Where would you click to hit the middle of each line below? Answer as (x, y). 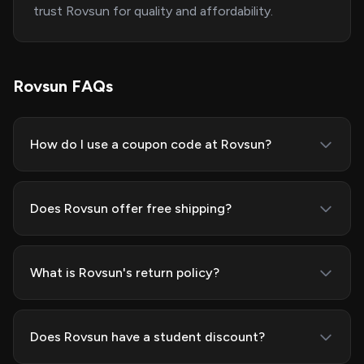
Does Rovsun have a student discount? (147, 337)
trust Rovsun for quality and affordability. (153, 11)
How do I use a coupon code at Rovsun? (151, 144)
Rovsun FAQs (63, 86)
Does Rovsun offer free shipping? (131, 208)
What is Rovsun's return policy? (125, 273)
